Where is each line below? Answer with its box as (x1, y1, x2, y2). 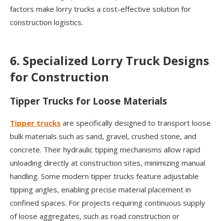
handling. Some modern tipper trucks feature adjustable (10, 171, 199, 181)
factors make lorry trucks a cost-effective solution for (10, 4, 191, 14)
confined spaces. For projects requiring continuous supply (10, 197, 205, 208)
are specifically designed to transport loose (61, 117, 211, 128)
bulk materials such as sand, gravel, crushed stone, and (10, 131, 196, 141)
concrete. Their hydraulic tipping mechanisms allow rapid (10, 144, 200, 154)
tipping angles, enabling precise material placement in (10, 184, 191, 194)
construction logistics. (10, 17, 83, 28)
